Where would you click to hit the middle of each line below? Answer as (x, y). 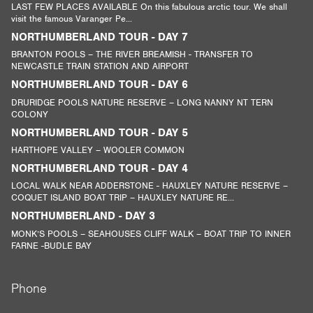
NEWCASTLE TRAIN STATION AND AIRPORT (100, 66)
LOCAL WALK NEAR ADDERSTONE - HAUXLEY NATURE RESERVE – (150, 186)
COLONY (30, 114)
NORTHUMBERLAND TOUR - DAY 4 (100, 168)
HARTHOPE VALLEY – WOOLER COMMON (98, 150)
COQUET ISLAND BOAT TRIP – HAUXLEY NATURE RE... (123, 198)
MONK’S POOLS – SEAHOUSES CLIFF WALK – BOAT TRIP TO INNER (151, 233)
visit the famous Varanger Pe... (72, 18)
